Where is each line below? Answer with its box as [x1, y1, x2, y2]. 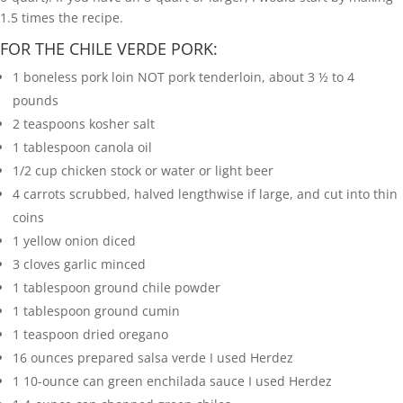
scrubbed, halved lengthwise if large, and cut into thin [69, 185, 398, 203]
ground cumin [94, 302, 180, 320]
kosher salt [89, 115, 155, 133]
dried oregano [83, 326, 168, 344]
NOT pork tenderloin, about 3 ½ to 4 [138, 68, 354, 86]
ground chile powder [94, 279, 220, 297]
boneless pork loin [23, 68, 134, 86]
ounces [31, 349, 74, 367]
